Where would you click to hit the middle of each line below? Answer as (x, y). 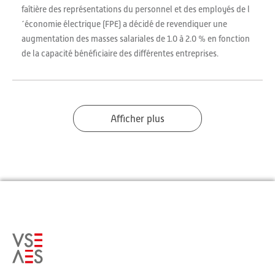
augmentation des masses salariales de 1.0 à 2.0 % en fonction (136, 39)
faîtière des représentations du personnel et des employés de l (136, 9)
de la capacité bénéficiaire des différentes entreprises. (120, 53)
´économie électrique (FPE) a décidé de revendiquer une (124, 24)
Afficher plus (137, 119)
